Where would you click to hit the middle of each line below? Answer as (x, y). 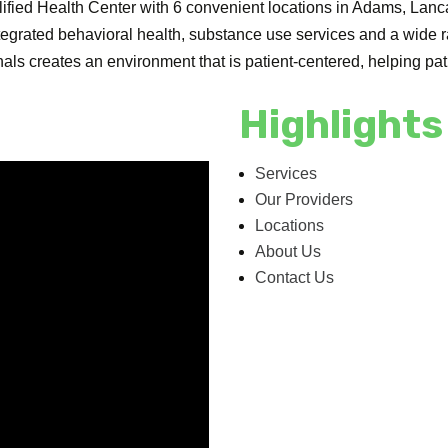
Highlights (340, 124)
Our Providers (303, 199)
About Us (287, 251)
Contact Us (294, 277)
